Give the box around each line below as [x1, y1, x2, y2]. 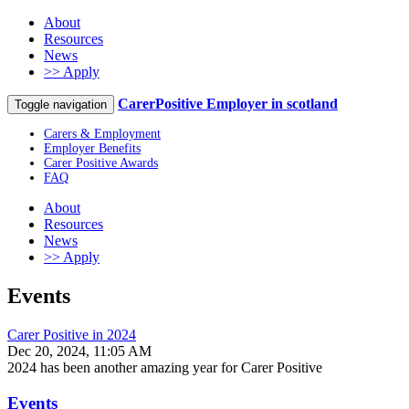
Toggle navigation [15, 98, 107, 111]
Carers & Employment [44, 127, 161, 141]
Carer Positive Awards [44, 156, 158, 170]
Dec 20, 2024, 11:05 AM [7, 342, 152, 359]
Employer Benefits [44, 142, 141, 155]
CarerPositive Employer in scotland [118, 96, 338, 111]
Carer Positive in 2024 [7, 326, 136, 342]
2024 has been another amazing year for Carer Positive [7, 359, 322, 375]
